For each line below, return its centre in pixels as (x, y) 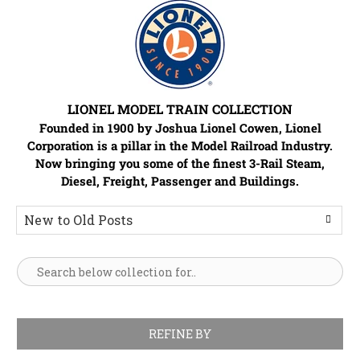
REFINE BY (180, 334)
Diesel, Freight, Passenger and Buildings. (180, 181)
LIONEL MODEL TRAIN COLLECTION (180, 109)
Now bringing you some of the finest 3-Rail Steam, (180, 164)
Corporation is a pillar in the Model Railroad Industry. (180, 146)
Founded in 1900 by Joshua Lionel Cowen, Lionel (180, 128)
